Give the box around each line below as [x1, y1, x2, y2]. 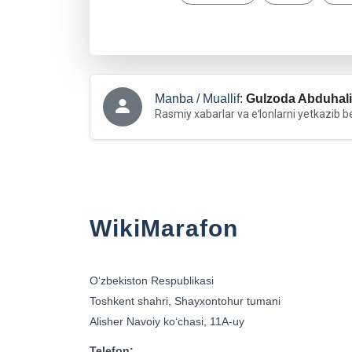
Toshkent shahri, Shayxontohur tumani [90, 295, 280, 307]
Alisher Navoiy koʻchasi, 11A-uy [90, 315, 244, 328]
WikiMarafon [90, 215, 238, 241]
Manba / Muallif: [155, 92, 246, 105]
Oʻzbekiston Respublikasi [90, 274, 214, 287]
